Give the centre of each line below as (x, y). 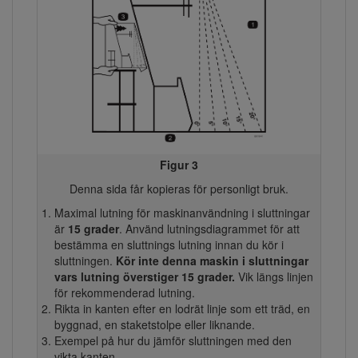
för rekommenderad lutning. (124, 293)
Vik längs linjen (274, 277)
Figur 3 (179, 165)
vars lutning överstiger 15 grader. (144, 277)
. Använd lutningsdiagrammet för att (209, 229)
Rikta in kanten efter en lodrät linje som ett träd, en (182, 309)
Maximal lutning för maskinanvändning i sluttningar (182, 213)
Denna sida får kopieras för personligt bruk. (179, 189)
